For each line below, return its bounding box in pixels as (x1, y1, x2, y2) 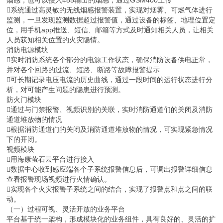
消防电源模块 (6, 46, 49, 54)
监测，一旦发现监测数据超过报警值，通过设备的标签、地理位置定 (6, 16, 216, 24)
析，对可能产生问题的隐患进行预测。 (6, 86, 125, 94)
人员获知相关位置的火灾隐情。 (6, 36, 105, 44)
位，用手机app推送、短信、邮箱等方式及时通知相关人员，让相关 (6, 26, 214, 34)
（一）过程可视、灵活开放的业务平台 (6, 205, 125, 214)
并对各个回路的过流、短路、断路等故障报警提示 (6, 66, 160, 74)
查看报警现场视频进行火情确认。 (6, 175, 111, 184)
